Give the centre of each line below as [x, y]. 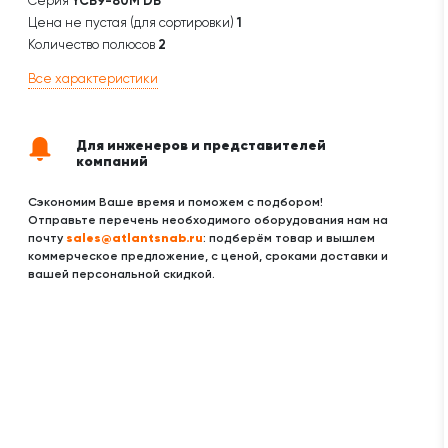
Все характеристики [93, 78]
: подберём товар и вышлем [289, 238]
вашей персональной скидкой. [121, 274]
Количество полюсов [93, 44]
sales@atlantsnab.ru [134, 237]
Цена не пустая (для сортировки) [132, 22]
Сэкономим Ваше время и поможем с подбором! [175, 202]
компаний [112, 161]
